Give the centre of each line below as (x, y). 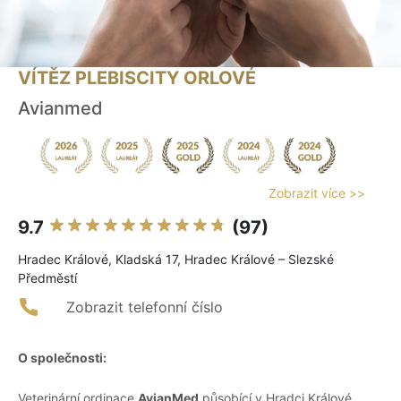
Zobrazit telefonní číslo (145, 307)
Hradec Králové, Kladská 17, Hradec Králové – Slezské (176, 260)
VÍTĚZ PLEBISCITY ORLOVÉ (137, 78)
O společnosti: (62, 358)
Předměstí (47, 278)
